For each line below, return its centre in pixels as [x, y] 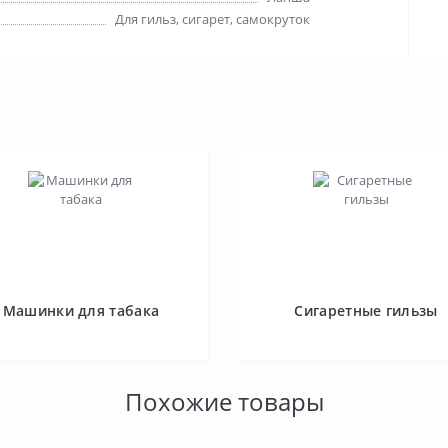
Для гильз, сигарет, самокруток [213, 19]
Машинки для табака [81, 310]
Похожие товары [224, 401]
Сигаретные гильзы [366, 310]
